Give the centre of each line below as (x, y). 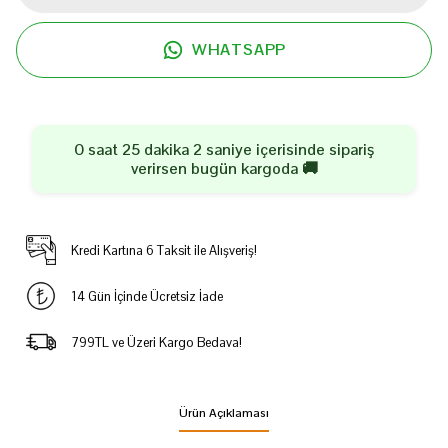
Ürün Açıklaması (224, 413)
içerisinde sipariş (313, 149)
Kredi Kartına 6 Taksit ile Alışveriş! (163, 250)
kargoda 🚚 (277, 168)
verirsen (160, 168)
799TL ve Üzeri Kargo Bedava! (156, 342)
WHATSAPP (239, 49)
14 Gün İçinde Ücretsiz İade (146, 296)
